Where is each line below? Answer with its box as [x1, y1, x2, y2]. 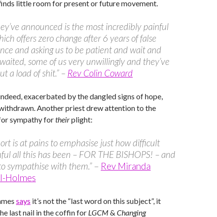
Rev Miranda [101, 160, 151, 171]
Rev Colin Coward [67, 67, 133, 78]
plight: [70, 115, 93, 124]
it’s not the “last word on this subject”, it [31, 196, 161, 205]
